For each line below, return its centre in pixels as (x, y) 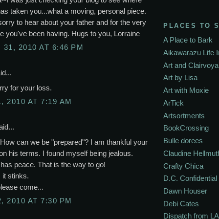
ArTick (174, 103)
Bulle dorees (183, 141)
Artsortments (184, 115)
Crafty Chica (183, 166)
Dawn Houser (185, 191)
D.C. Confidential (190, 178)
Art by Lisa (180, 78)
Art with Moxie (186, 90)
